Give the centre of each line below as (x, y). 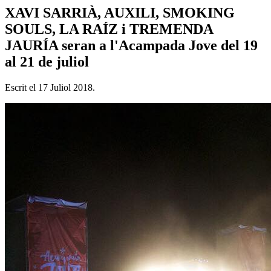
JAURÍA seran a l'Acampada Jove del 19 (131, 45)
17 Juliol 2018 (65, 87)
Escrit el (21, 87)
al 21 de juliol (47, 61)
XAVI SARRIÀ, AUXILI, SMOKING (120, 12)
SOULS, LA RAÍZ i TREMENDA (109, 29)
